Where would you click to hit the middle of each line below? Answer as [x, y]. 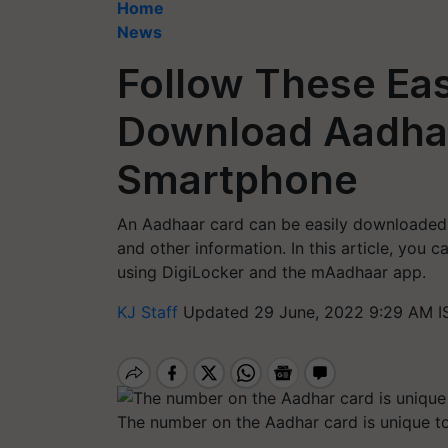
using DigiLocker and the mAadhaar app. [271, 272]
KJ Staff [150, 312]
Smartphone [237, 179]
